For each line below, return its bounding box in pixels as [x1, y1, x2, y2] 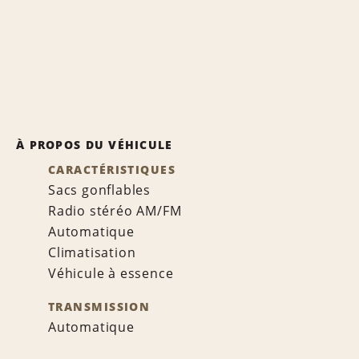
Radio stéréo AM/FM [48, 202, 182, 220]
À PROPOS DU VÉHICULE [16, 137, 173, 152]
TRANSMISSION [48, 299, 151, 314]
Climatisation [48, 244, 136, 261]
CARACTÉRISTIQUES [48, 162, 176, 177]
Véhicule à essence [48, 264, 174, 282]
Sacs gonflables [48, 181, 151, 199]
